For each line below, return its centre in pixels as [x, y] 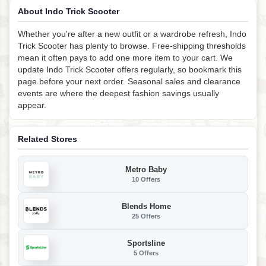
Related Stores [47, 139]
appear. [32, 105]
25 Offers [146, 216]
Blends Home [146, 206]
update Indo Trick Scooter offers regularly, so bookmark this [130, 70]
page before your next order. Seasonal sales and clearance [129, 82]
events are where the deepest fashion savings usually [118, 94]
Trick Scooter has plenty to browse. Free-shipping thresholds [132, 46]
